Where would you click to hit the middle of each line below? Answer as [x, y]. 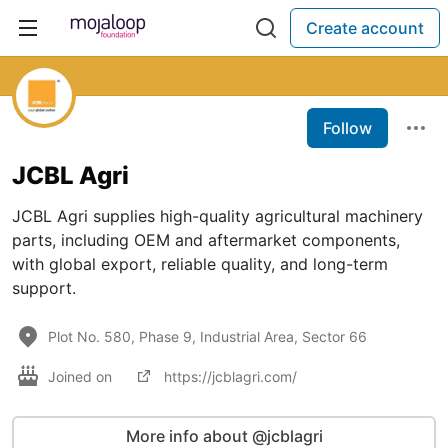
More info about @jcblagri [224, 436]
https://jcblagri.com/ [230, 376]
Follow [347, 128]
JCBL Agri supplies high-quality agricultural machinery [217, 216]
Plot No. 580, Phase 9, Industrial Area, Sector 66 [207, 336]
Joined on [82, 376]
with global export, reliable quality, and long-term [200, 264]
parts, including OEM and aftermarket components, [206, 240]
